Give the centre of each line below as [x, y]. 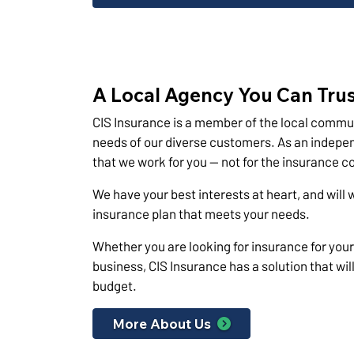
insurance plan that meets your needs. [201, 213]
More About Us [162, 323]
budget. [115, 285]
